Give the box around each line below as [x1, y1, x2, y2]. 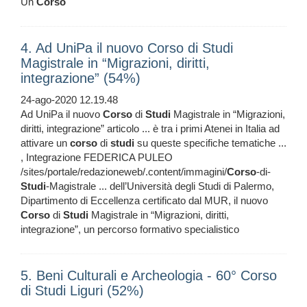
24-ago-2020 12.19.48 [21, 94, 118, 106]
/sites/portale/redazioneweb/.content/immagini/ [21, 166, 227, 178]
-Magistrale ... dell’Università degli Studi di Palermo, [46, 180, 274, 193]
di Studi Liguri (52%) [21, 283, 144, 299]
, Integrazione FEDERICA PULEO [21, 151, 173, 164]
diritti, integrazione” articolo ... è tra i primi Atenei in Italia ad [21, 123, 280, 135]
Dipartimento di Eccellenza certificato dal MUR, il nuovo [21, 195, 268, 207]
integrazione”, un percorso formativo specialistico [21, 223, 239, 236]
